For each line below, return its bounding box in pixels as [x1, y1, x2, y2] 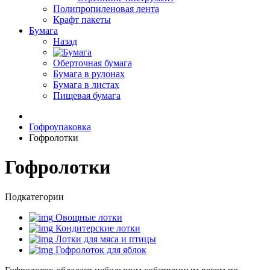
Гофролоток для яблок [53, 244, 146, 255]
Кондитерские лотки [53, 222, 140, 233]
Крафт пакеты [53, 14, 111, 25]
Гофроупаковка [29, 122, 91, 132]
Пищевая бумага [53, 90, 121, 101]
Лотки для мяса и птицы [53, 233, 156, 244]
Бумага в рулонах [53, 69, 125, 79]
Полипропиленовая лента [53, 4, 159, 14]
